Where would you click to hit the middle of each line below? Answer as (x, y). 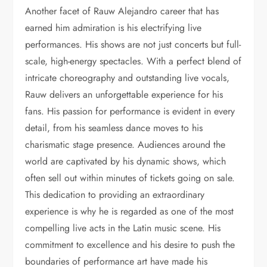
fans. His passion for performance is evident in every (130, 111)
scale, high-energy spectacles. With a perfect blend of (133, 61)
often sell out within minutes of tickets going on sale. (130, 178)
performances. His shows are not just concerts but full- (133, 44)
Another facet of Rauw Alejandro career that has (122, 11)
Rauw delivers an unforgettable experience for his (124, 94)
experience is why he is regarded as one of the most (130, 211)
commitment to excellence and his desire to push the (130, 244)
